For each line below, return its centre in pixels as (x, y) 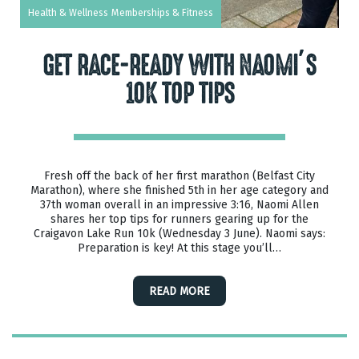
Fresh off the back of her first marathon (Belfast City (179, 176)
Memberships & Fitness (162, 13)
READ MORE (179, 291)
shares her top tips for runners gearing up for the (179, 219)
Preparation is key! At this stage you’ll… (179, 248)
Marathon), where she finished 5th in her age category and (179, 190)
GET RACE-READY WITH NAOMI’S (179, 66)
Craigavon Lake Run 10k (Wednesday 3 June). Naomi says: (179, 234)
